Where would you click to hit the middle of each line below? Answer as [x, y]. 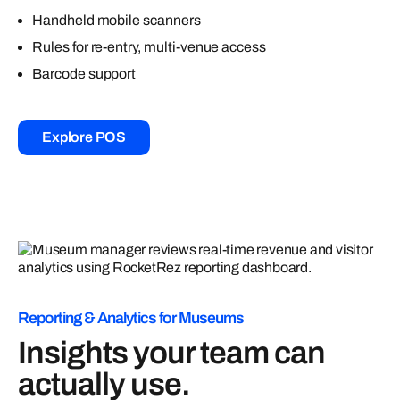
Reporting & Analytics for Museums [131, 319]
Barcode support [84, 73]
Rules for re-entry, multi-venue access [150, 46]
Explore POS [84, 137]
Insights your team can [171, 353]
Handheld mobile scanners [117, 20]
